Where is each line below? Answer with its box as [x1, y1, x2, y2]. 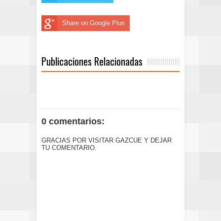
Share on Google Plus [62, 19, 125, 27]
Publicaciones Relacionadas [41, 53, 143, 69]
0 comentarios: [41, 116, 105, 126]
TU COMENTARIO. [41, 144, 97, 151]
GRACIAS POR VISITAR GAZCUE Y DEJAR [41, 136, 172, 144]
